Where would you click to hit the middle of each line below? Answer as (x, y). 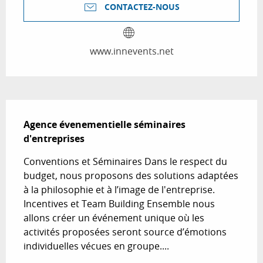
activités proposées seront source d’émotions (125, 232)
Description (41, 108)
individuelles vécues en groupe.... (96, 246)
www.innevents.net (131, 51)
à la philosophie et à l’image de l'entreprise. (119, 190)
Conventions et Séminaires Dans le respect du (125, 162)
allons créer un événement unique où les (114, 218)
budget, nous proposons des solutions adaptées (131, 176)
